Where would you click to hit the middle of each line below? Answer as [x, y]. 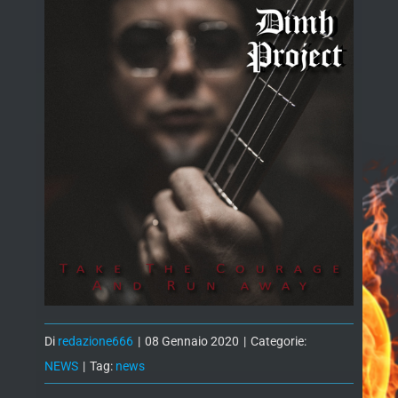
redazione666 [96, 342]
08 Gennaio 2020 [192, 342]
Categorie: [279, 342]
